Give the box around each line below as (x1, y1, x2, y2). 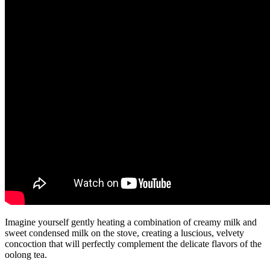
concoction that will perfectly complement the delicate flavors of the (5, 238, 262, 249)
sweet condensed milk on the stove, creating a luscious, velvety (5, 227, 244, 238)
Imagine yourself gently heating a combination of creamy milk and (5, 216, 257, 227)
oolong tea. (5, 249, 47, 260)
